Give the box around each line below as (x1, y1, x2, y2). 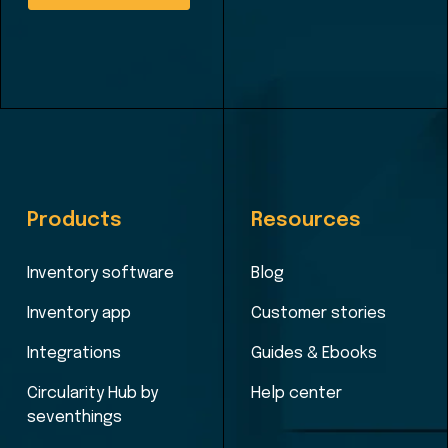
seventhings (26, 408, 122, 426)
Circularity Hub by (26, 384, 158, 402)
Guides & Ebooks (250, 344, 377, 362)
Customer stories (250, 304, 386, 322)
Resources (250, 209, 361, 231)
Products (26, 209, 122, 231)
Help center (250, 384, 342, 402)
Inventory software (26, 264, 174, 282)
